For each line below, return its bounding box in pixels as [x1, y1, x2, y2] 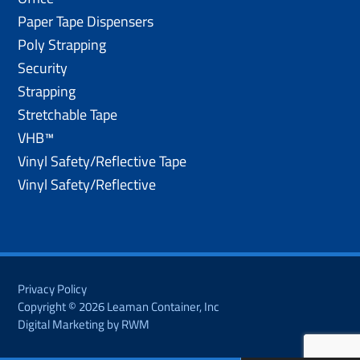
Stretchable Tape [18, 103, 118, 125]
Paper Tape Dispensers [18, 10, 154, 32]
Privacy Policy [18, 279, 88, 298]
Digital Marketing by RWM [18, 314, 150, 333]
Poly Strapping [18, 33, 107, 55]
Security [18, 56, 68, 79]
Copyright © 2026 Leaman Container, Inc [18, 297, 220, 316]
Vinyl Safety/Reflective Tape [18, 149, 187, 172]
